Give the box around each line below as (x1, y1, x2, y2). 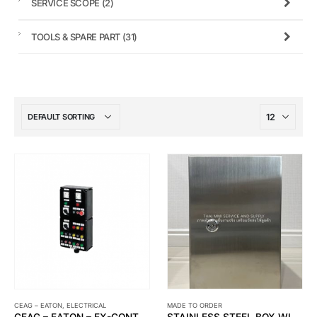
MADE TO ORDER (167, 301, 222, 310)
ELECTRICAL (67, 301, 106, 310)
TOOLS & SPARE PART (31, 31, 122, 43)
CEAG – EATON (14, 301, 62, 310)
